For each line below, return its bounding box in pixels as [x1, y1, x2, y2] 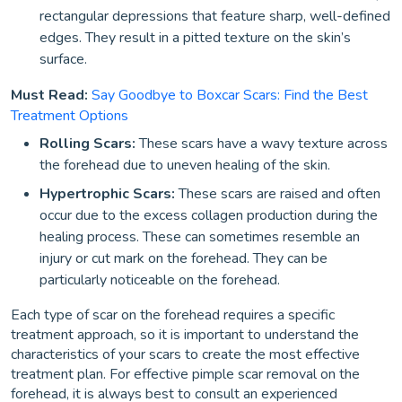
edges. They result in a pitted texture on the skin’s [39, 28, 351, 48]
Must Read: [11, 85, 88, 105]
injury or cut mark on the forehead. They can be [39, 249, 328, 268]
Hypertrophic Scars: [39, 184, 175, 204]
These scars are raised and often [175, 184, 380, 204]
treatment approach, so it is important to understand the [11, 325, 359, 345]
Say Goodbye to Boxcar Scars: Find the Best [92, 85, 368, 105]
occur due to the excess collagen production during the [39, 205, 378, 225]
